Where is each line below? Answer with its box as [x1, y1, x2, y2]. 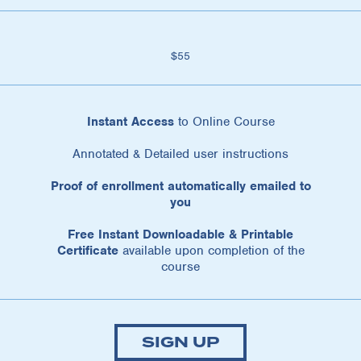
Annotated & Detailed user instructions [73, 145, 288, 162]
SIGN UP [142, 330, 219, 354]
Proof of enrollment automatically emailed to [50, 177, 311, 194]
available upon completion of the [118, 242, 305, 259]
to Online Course [173, 113, 275, 130]
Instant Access [86, 113, 174, 130]
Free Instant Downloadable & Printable [68, 226, 293, 243]
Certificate [56, 242, 118, 259]
